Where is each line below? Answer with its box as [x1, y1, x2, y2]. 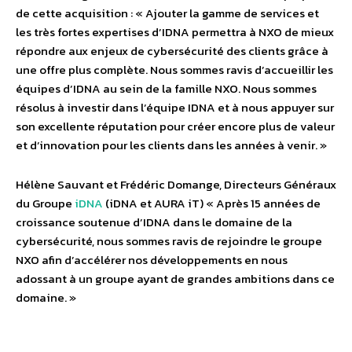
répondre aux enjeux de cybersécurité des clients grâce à [16, 42, 328, 60]
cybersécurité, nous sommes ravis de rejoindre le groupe [16, 232, 322, 250]
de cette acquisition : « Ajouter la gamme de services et [16, 4, 319, 22]
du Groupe [16, 194, 75, 212]
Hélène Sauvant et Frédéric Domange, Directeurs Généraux [16, 175, 336, 193]
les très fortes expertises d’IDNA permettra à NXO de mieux [16, 23, 334, 41]
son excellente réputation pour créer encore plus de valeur [16, 117, 335, 135]
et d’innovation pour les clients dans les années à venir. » [16, 136, 327, 154]
